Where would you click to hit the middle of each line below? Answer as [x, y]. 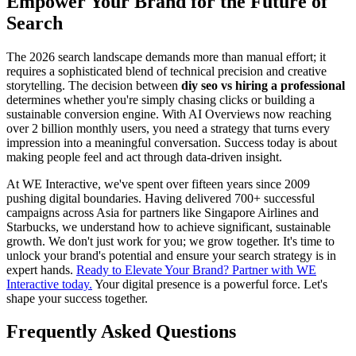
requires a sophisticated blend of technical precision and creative [166, 71]
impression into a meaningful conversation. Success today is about [172, 142]
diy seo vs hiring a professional [263, 85]
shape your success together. [77, 298]
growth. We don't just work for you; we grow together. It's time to [170, 241]
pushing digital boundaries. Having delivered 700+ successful [161, 198]
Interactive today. [49, 284]
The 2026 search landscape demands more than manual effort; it [166, 56]
